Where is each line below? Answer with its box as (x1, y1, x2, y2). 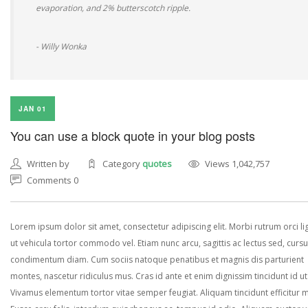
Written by (27, 157, 69, 170)
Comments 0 (27, 174, 78, 186)
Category (102, 157, 142, 170)
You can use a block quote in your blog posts (10, 126, 255, 144)
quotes (142, 157, 172, 170)
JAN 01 (19, 104, 47, 113)
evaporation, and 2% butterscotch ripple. (36, 2, 190, 14)
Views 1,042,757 (205, 157, 269, 170)
